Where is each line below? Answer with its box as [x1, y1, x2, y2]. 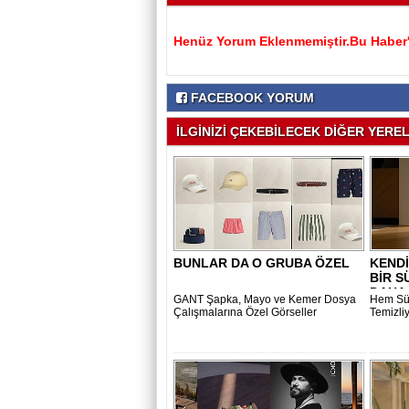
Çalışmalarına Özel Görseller [173, 306, 317, 319]
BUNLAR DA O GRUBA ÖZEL [173, 256, 350, 270]
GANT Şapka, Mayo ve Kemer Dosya [173, 293, 356, 306]
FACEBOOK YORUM [187, 90, 314, 105]
